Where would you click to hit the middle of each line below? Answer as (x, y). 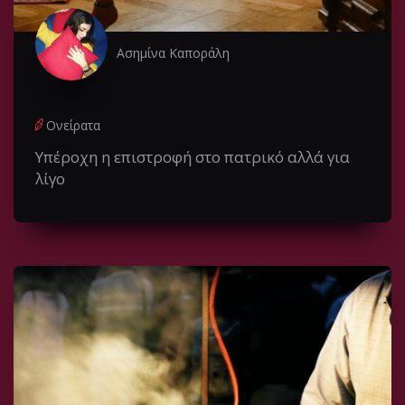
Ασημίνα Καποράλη (173, 53)
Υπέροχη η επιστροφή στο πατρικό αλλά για (193, 157)
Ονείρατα (73, 126)
